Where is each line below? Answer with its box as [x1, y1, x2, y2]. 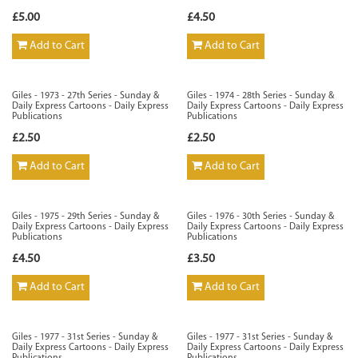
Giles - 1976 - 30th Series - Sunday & [187, 212, 334, 221]
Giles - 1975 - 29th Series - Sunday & [12, 212, 159, 221]
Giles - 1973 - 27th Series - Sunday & [12, 91, 159, 101]
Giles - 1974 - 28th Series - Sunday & [187, 91, 334, 101]
